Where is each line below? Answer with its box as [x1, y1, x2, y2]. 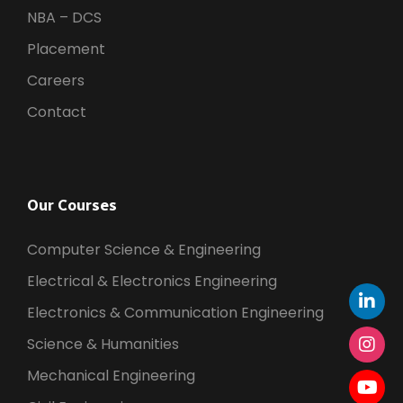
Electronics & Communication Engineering [27, 301, 324, 323]
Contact [27, 101, 86, 122]
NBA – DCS [27, 6, 102, 28]
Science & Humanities [27, 333, 179, 354]
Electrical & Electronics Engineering [27, 270, 277, 291]
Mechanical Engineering [27, 364, 195, 386]
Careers [27, 69, 85, 91]
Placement [27, 38, 105, 59]
